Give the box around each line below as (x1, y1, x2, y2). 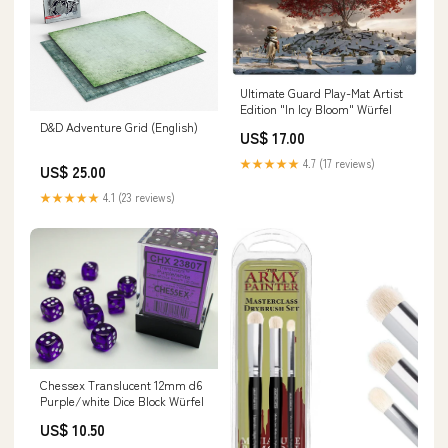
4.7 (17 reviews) (300, 154, 375, 171)
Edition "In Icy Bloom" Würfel (240, 99, 392, 117)
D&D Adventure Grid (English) (40, 117, 198, 135)
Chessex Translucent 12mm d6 (40, 375, 202, 393)
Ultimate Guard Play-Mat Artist (240, 83, 403, 101)
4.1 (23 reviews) (100, 188, 175, 205)
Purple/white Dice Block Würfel (40, 391, 204, 409)
